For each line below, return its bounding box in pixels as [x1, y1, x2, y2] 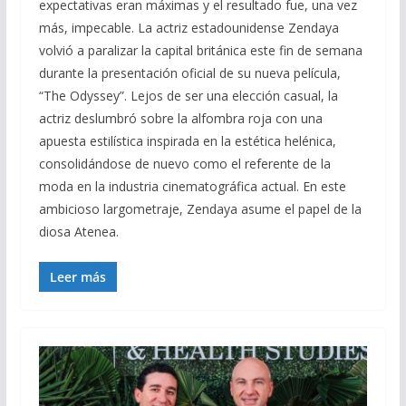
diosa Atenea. [38, 223, 119, 241]
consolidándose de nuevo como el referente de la [38, 155, 331, 173]
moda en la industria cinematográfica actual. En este [38, 178, 346, 196]
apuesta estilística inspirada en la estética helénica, [38, 132, 336, 150]
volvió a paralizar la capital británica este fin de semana [38, 42, 362, 60]
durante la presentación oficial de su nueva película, [38, 64, 341, 82]
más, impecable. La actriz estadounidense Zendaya [38, 19, 339, 37]
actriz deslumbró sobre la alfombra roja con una [38, 110, 323, 128]
